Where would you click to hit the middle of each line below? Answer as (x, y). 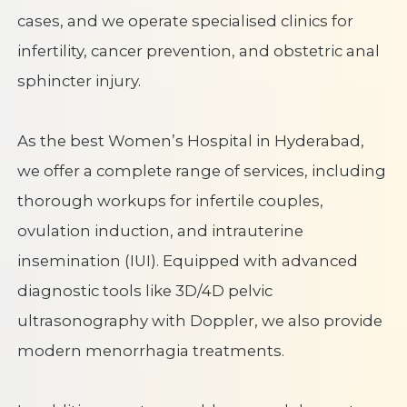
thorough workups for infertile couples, (170, 200)
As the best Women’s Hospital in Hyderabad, (190, 140)
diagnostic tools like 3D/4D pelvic (144, 290)
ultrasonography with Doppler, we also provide (199, 320)
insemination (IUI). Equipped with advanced (187, 260)
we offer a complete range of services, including (201, 170)
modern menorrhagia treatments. (152, 350)
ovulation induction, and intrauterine (160, 230)
